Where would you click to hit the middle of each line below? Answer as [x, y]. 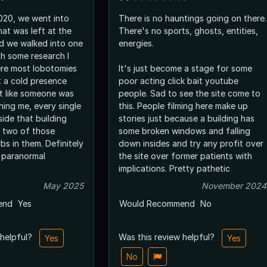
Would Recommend [157, 203]
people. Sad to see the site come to [190, 93]
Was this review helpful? [168, 237]
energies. [137, 43]
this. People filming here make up [183, 105]
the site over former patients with [185, 156]
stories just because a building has [187, 118]
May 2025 [63, 185]
